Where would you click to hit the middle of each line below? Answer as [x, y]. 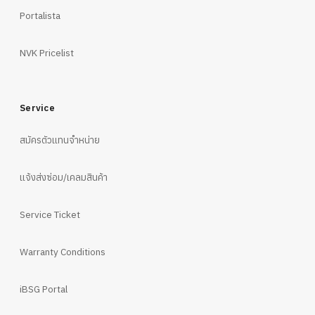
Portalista [40, 15]
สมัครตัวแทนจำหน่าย [60, 140]
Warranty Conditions [63, 251]
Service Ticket [50, 214]
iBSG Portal [44, 289]
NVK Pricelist [47, 52]
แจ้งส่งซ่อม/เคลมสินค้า [64, 177]
